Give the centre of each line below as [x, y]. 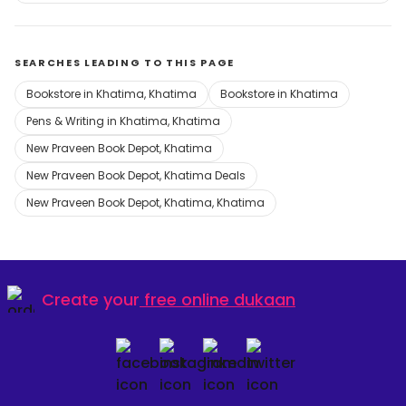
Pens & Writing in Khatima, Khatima [123, 121]
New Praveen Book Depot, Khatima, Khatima [145, 203]
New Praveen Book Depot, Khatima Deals [136, 175]
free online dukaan [220, 299]
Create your [91, 299]
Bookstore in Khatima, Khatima [111, 94]
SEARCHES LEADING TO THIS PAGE [125, 63]
